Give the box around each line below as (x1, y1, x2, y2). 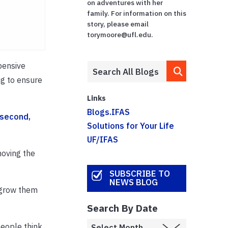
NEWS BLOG (109, 177, 158, 188)
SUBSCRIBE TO (109, 168, 170, 180)
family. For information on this (87, 8, 187, 18)
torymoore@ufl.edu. (87, 30, 154, 39)
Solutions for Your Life (87, 120, 175, 131)
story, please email (87, 19, 149, 28)
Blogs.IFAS (87, 106, 130, 117)
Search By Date (87, 201, 158, 214)
